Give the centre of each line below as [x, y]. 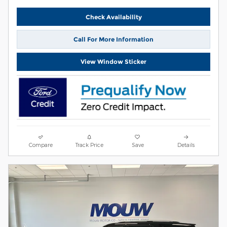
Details [186, 144]
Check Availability [113, 17]
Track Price [89, 144]
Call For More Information [113, 39]
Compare [41, 144]
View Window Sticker [113, 62]
